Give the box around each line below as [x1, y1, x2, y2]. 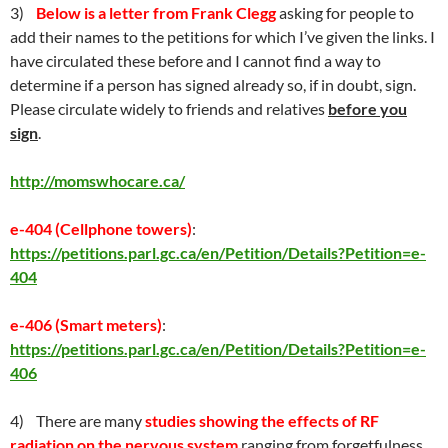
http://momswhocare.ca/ [10, 171, 185, 190]
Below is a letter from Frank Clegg [36, 3, 276, 22]
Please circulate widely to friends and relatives [10, 99, 328, 118]
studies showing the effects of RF [145, 411, 379, 430]
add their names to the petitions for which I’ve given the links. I [10, 27, 435, 46]
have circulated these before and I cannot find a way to [10, 51, 381, 70]
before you [328, 99, 407, 118]
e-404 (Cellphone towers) [10, 219, 192, 238]
